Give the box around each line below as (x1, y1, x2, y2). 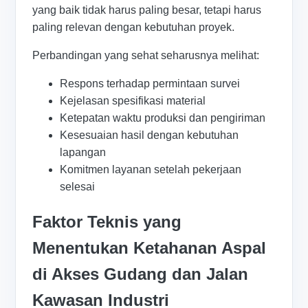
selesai (60, 181, 96, 193)
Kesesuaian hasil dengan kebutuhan (60, 129, 239, 142)
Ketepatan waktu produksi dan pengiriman (60, 112, 266, 124)
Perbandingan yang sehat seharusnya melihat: (32, 49, 260, 62)
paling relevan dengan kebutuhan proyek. (32, 21, 235, 34)
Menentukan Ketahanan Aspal (32, 239, 267, 258)
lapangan (60, 146, 107, 159)
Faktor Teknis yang (32, 212, 182, 232)
